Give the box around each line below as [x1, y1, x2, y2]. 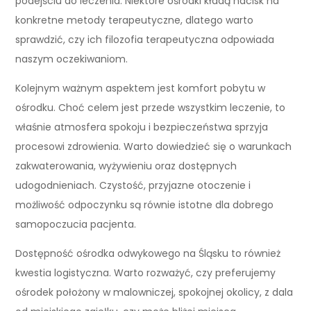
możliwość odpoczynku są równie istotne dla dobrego [15, 197, 274, 212]
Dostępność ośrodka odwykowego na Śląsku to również [15, 246, 281, 260]
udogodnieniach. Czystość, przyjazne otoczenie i [15, 178, 251, 192]
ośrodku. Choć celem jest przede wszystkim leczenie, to [15, 100, 286, 115]
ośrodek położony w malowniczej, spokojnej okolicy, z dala [15, 285, 294, 299]
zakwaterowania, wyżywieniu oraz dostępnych [15, 158, 237, 173]
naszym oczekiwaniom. [15, 51, 128, 66]
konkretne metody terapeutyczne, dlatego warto [15, 12, 254, 27]
